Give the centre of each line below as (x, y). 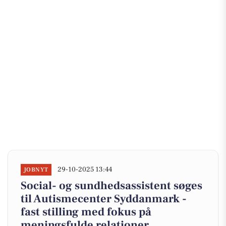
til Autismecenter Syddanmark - (104, 199)
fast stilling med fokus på (86, 212)
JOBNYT (36, 170)
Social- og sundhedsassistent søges (111, 186)
